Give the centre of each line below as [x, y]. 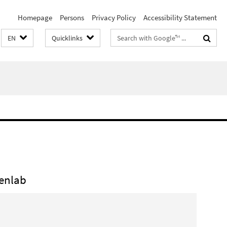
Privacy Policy [114, 17]
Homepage [35, 17]
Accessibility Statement [180, 17]
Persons [72, 17]
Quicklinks [67, 38]
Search [122, 36]
